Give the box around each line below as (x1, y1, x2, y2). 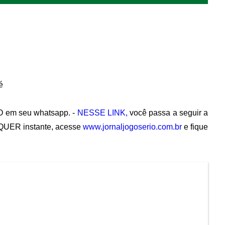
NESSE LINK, (77, 108, 128, 118)
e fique (181, 123, 208, 132)
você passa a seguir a (127, 108, 208, 118)
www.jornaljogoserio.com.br (82, 123, 182, 132)
